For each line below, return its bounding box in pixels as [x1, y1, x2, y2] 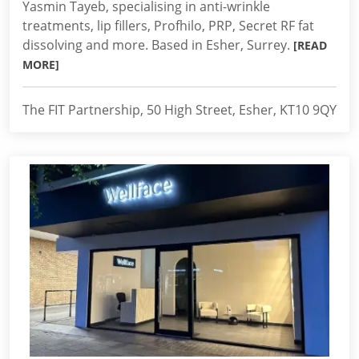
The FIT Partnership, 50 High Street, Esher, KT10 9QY [22, 101, 337, 119]
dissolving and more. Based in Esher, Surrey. [22, 36, 293, 54]
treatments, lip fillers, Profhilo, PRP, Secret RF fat [22, 17, 314, 34]
